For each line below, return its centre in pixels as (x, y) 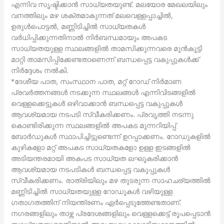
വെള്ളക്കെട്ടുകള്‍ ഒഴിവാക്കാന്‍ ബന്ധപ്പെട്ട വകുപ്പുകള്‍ (96, 103)
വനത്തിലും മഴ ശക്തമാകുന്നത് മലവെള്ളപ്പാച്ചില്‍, (92, 15)
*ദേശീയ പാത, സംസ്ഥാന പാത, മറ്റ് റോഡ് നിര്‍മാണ (96, 81)
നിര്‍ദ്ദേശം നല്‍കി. (39, 70)
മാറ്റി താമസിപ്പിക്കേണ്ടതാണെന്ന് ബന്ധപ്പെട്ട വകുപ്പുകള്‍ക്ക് (105, 59)
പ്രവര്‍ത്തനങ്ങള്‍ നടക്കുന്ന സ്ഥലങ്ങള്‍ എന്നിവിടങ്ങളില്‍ (103, 92)
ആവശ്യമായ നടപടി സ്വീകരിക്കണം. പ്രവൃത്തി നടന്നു (102, 114)
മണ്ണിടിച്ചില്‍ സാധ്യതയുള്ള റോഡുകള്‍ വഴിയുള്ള (91, 191)
